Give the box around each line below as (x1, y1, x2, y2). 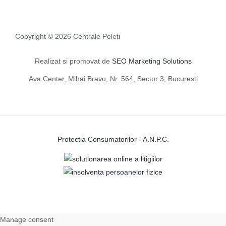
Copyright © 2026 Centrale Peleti (15, 33, 120, 41)
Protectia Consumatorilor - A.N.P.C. (57, 135, 169, 143)
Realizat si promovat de (34, 57, 112, 65)
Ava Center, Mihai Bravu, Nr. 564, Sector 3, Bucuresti (28, 75, 198, 83)
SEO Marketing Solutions (111, 57, 192, 65)
